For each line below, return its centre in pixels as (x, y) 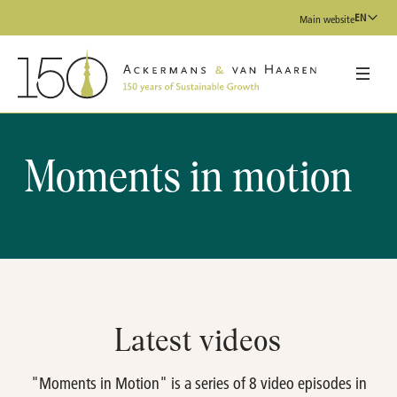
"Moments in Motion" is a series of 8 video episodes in (198, 384)
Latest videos (198, 343)
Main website (327, 19)
